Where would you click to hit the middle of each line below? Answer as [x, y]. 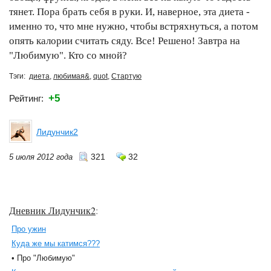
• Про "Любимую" [43, 258]
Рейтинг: [29, 98]
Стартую [126, 76]
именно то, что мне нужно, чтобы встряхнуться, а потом [134, 26]
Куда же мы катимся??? [56, 243]
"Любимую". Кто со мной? [68, 55]
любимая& [71, 76]
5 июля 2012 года [41, 157]
